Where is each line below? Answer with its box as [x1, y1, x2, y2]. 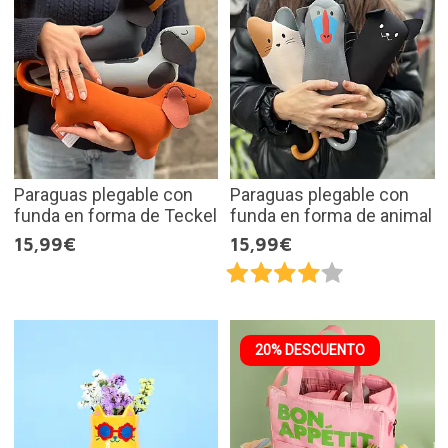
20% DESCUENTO [255, 342, 365, 359]
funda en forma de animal [230, 204, 432, 226]
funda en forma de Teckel [13, 204, 217, 226]
